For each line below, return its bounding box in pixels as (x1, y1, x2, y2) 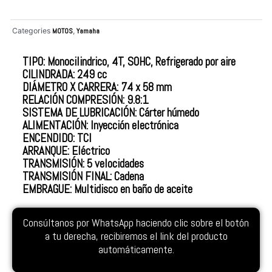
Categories (12, 25, 50, 35)
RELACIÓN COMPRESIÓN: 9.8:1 (22, 92, 149, 108)
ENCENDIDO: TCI (22, 131, 92, 146)
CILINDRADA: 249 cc (22, 67, 107, 83)
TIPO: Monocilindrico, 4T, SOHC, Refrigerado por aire (22, 54, 236, 70)
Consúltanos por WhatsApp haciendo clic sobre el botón (23, 216, 249, 230)
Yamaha (76, 25, 100, 36)
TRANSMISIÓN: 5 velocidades (22, 156, 144, 172)
